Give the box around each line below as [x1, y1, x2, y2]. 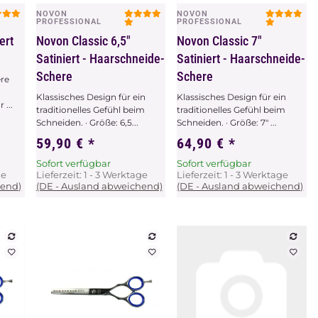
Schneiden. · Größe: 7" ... [177, 117, 278, 128]
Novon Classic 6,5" [35, 33, 131, 49]
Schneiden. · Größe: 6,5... [35, 117, 138, 128]
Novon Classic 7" [177, 33, 263, 49]
